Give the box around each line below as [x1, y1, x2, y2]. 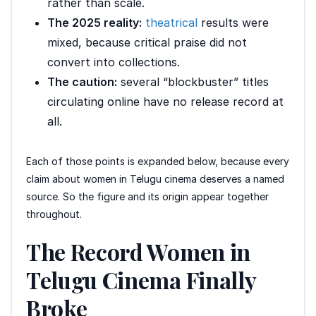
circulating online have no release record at [47, 94, 284, 109]
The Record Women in [26, 236, 250, 267]
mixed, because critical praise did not [47, 35, 247, 49]
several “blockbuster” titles [117, 74, 269, 89]
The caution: [47, 74, 117, 89]
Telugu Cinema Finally [26, 264, 256, 295]
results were [197, 15, 269, 30]
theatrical [145, 15, 197, 30]
